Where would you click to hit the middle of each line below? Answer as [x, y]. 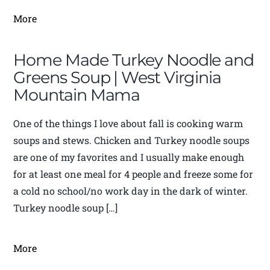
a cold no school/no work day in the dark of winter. [131, 191]
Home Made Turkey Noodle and [134, 60]
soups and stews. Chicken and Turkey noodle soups [132, 140]
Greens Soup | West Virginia [118, 78]
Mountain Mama [77, 95]
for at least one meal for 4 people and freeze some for [133, 174]
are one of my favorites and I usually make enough [129, 157]
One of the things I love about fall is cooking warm [128, 124]
